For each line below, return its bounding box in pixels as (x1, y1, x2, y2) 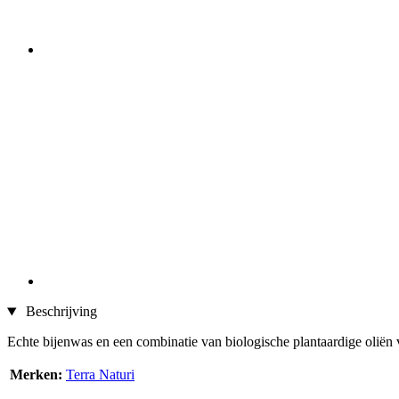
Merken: (10, 367, 62, 383)
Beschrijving (21, 304, 97, 320)
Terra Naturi (66, 367, 134, 383)
